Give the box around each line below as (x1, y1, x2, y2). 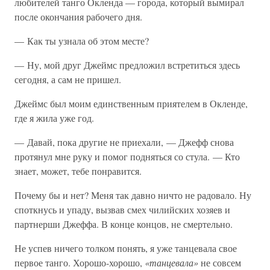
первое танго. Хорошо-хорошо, (14, 256, 145, 269)
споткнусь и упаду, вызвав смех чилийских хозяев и (14, 203, 230, 216)
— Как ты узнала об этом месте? (14, 34, 149, 47)
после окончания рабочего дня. (14, 10, 142, 23)
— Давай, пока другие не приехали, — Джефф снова (14, 136, 234, 148)
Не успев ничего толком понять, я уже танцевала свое (14, 242, 237, 254)
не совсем (201, 256, 241, 269)
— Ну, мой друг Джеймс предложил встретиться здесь (14, 58, 240, 71)
